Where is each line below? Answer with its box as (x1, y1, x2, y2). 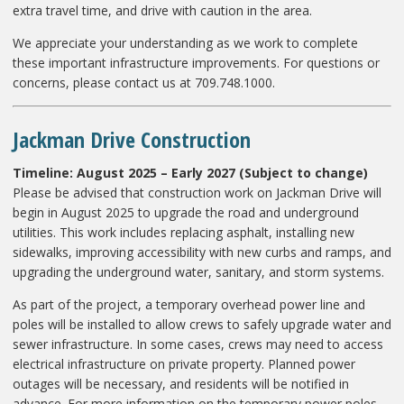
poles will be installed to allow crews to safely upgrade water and (13, 315, 391, 333)
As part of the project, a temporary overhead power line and (13, 295, 365, 313)
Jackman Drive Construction (13, 124, 251, 154)
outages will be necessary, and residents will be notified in (13, 374, 349, 392)
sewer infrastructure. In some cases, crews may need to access (13, 335, 383, 353)
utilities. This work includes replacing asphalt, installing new (13, 223, 354, 241)
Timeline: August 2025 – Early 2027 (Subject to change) (13, 163, 368, 181)
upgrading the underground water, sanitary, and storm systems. (13, 262, 384, 280)
